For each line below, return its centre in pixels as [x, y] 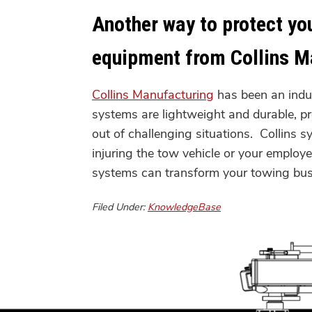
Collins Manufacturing [153, 95]
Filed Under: [120, 206]
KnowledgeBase [184, 206]
